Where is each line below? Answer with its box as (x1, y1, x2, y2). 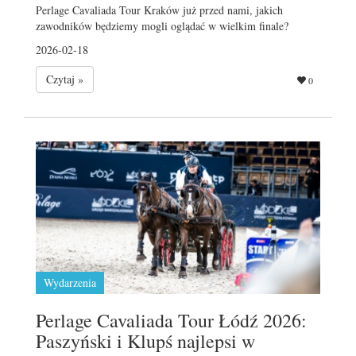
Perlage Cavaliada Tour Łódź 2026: (36, 307, 307, 333)
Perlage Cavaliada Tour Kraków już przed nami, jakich (36, 2, 283, 17)
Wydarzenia (44, 274, 96, 290)
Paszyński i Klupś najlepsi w (36, 327, 255, 354)
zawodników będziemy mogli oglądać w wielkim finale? (36, 17, 288, 33)
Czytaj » (46, 71, 83, 87)
